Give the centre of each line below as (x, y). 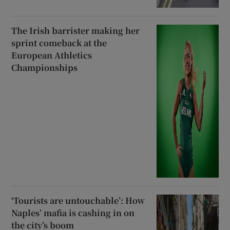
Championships (45, 68)
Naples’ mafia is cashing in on (73, 213)
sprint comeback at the (59, 43)
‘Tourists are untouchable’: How (78, 201)
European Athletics (52, 55)
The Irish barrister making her (76, 31)
